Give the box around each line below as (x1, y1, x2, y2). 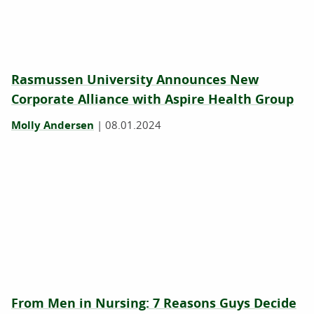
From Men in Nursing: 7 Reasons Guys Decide (11, 294, 296, 312)
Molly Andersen (11, 118, 94, 132)
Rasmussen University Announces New (11, 71, 259, 88)
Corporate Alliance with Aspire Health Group (11, 90, 294, 108)
